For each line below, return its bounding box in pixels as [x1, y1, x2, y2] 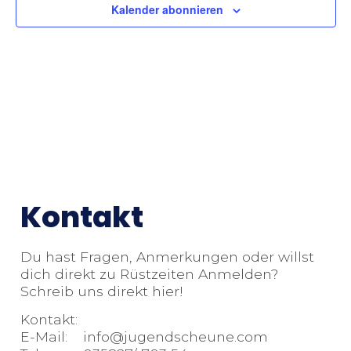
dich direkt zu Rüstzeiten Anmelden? [20, 266, 278, 283]
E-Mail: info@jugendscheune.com [20, 328, 268, 346]
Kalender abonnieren [110, 2, 223, 18]
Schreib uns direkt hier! [20, 283, 183, 300]
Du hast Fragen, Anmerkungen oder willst [20, 248, 314, 266]
